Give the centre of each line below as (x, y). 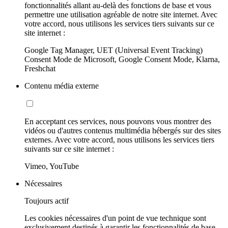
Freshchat (40, 69)
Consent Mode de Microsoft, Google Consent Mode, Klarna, (122, 60)
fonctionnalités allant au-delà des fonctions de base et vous (118, 6)
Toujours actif (47, 201)
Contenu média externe (62, 86)
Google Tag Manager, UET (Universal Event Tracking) (113, 50)
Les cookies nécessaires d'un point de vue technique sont (115, 218)
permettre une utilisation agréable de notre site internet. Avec (121, 15)
